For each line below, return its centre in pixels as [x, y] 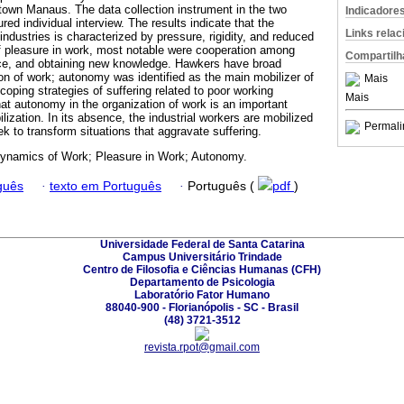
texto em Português [106, 186]
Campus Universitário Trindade [202, 257]
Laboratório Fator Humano [202, 294]
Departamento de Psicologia [202, 282]
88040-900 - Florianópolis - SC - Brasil [202, 307]
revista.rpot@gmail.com [202, 347]
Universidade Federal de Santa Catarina [202, 244]
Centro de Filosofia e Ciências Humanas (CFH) [202, 269]
